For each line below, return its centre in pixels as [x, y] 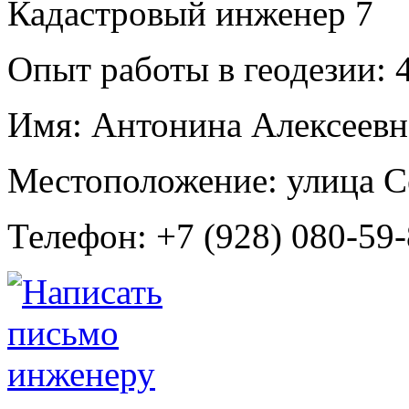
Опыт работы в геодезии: [197, 68]
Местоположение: [142, 180]
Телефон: [77, 236]
